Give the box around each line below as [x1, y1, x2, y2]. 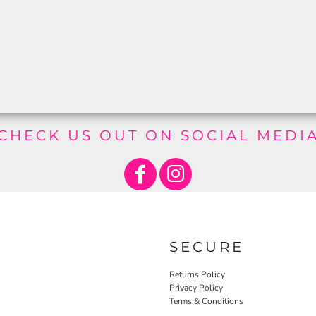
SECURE [169, 238, 244, 255]
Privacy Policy [169, 281, 223, 293]
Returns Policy [169, 268, 225, 280]
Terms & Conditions [169, 295, 243, 307]
